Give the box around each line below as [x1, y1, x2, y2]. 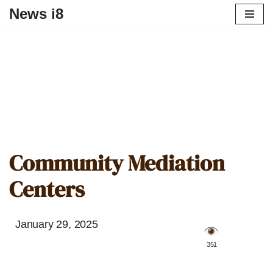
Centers [9, 174, 85, 204]
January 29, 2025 [15, 218, 98, 230]
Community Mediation [9, 148, 225, 178]
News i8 [9, 5, 63, 22]
